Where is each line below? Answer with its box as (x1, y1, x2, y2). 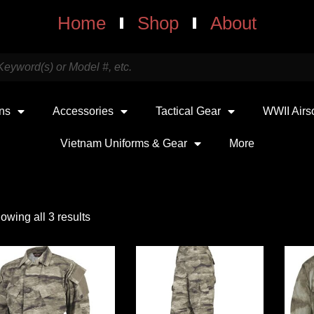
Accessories (53, 105, 114, 117)
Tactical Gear (156, 105, 221, 117)
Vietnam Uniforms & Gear (60, 137, 187, 149)
